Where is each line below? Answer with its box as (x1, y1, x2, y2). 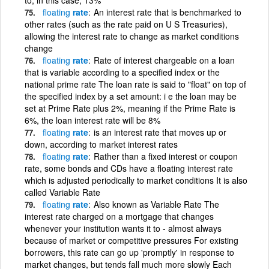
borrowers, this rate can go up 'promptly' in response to (25, 246, 234, 258)
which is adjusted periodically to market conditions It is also (25, 174, 247, 186)
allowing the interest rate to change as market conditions (25, 29, 239, 42)
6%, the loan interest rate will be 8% (25, 113, 160, 126)
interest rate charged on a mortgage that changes (25, 210, 214, 222)
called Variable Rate (25, 186, 100, 198)
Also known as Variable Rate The (94, 198, 219, 210)
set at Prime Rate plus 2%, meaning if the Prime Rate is (25, 101, 235, 114)
